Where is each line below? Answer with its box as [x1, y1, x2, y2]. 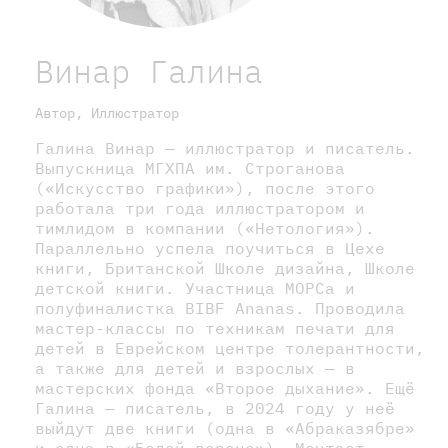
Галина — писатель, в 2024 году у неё [35, 397, 395, 418]
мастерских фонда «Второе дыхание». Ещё [35, 377, 415, 398]
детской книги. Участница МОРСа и [35, 277, 355, 298]
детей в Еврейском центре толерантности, [35, 337, 425, 358]
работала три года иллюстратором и [35, 197, 365, 218]
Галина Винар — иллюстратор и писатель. [35, 137, 415, 158]
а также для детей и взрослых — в [35, 357, 355, 378]
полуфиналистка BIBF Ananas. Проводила [35, 297, 405, 318]
